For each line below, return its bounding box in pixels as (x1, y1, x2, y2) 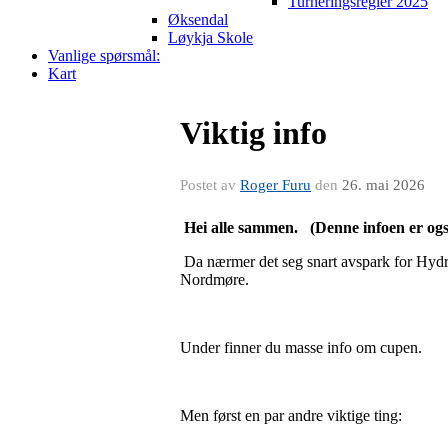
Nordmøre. (180, 271, 249, 288)
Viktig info (180, 115, 327, 151)
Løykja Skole (168, 29, 253, 46)
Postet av (180, 177, 240, 193)
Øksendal (168, 11, 228, 28)
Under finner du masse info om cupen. (180, 339, 422, 356)
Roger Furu (240, 177, 311, 193)
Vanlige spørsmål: (48, 47, 160, 64)
